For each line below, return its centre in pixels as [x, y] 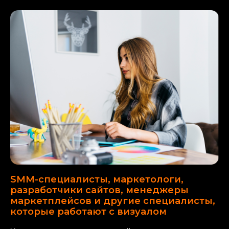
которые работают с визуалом [88, 211]
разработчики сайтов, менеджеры [99, 190]
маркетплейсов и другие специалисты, [113, 201]
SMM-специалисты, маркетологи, [97, 179]
